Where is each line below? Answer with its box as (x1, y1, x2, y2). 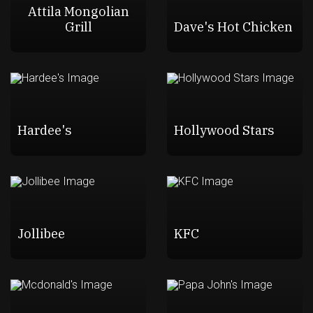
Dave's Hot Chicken (173, 17, 293, 35)
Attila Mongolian (27, 2, 129, 20)
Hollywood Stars (173, 121, 275, 138)
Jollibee (17, 224, 65, 242)
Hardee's (17, 121, 72, 138)
